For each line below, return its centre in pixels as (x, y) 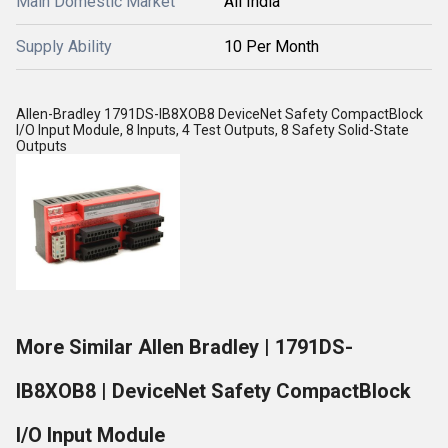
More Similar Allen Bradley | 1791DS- (184, 347)
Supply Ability (64, 46)
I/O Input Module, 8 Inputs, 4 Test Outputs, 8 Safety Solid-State (212, 130)
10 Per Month (271, 46)
